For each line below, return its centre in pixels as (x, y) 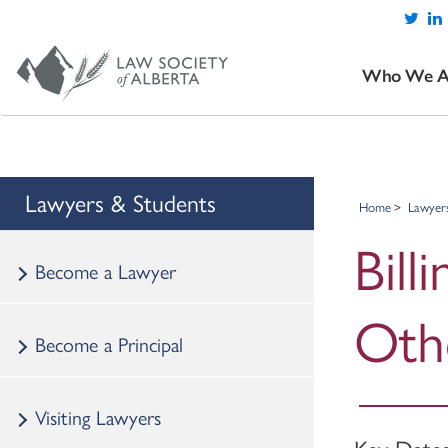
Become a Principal (109, 343)
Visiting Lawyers (98, 416)
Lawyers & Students (120, 201)
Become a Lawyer (105, 270)
